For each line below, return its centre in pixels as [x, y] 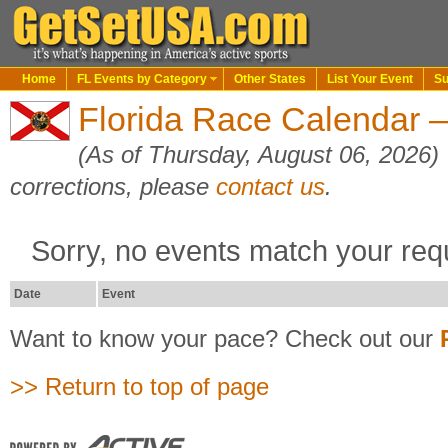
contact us [270, 186]
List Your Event [370, 79]
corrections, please [113, 186]
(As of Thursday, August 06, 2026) [262, 154]
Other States [270, 79]
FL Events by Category [142, 79]
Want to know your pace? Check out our [225, 338]
